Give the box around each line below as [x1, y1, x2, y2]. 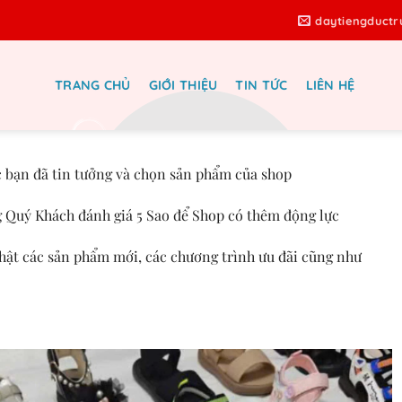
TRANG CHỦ [55, 77, 131, 93]
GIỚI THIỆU [148, 77, 218, 93]
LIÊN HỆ [305, 77, 355, 93]
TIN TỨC [235, 77, 288, 93]
